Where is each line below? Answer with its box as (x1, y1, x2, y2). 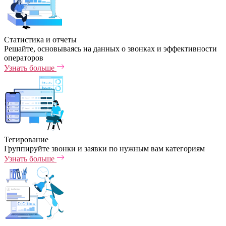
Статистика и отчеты (4, 35, 77, 44)
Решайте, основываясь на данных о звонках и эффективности (4, 44, 217, 53)
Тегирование (4, 135, 48, 144)
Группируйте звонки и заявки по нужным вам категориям (4, 144, 205, 153)
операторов (4, 53, 43, 62)
